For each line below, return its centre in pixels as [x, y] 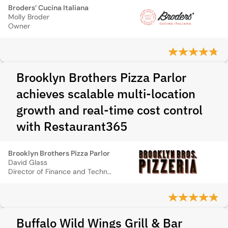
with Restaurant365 [72, 126]
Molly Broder [29, 17]
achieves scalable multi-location [106, 94]
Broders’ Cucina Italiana [48, 8]
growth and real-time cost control [109, 110]
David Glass [28, 162]
